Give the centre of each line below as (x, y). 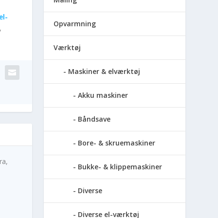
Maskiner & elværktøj (104, 71)
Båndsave (94, 119)
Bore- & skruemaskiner (117, 143)
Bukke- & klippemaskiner (120, 166)
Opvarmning (75, 23)
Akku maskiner (103, 95)
